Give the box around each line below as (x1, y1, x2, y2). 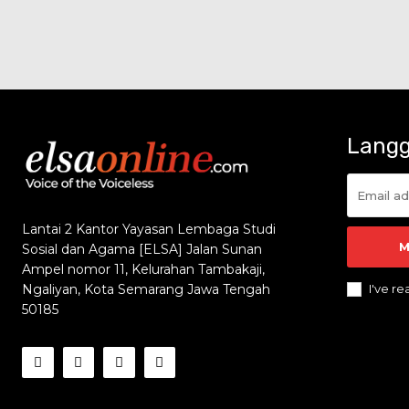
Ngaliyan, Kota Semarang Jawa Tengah (22, 280, 270, 298)
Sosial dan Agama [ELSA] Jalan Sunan (22, 240, 262, 257)
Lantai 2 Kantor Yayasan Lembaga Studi (22, 220, 276, 237)
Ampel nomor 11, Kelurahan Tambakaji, (22, 260, 265, 278)
